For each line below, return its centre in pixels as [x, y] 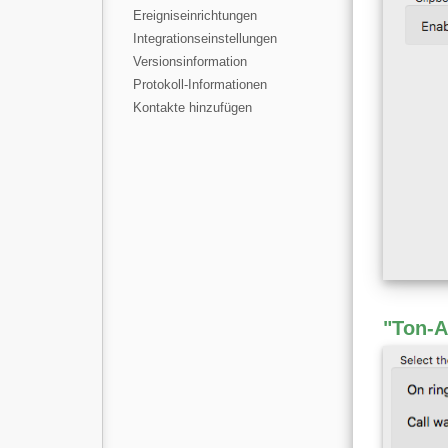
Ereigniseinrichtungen [195, 15]
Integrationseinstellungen [205, 38]
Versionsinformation [190, 61]
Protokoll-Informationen [200, 84]
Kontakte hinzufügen [192, 107]
